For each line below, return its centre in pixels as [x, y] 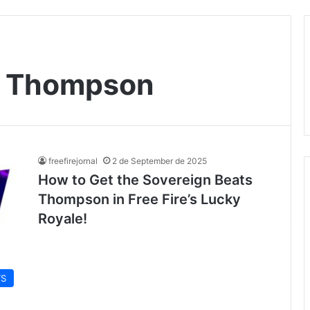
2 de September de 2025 [159, 161]
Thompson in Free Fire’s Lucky [139, 199]
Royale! [63, 219]
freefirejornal [73, 161]
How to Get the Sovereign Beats [145, 180]
